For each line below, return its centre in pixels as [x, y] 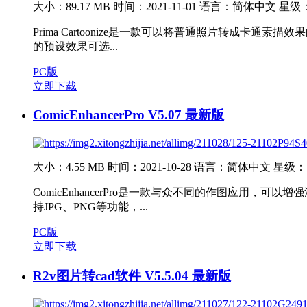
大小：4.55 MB [69, 167]
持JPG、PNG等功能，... [90, 207]
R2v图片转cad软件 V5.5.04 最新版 [132, 275]
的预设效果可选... [75, 46]
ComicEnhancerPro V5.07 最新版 [128, 115]
